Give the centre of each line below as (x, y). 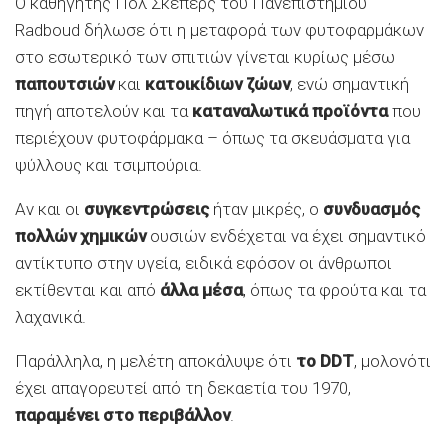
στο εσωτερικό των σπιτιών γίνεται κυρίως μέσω (205, 57)
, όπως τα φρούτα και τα (334, 290)
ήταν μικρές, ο (266, 209)
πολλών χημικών (80, 236)
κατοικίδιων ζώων (217, 84)
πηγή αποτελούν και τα (103, 111)
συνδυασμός (371, 209)
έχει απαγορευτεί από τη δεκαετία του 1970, (183, 388)
